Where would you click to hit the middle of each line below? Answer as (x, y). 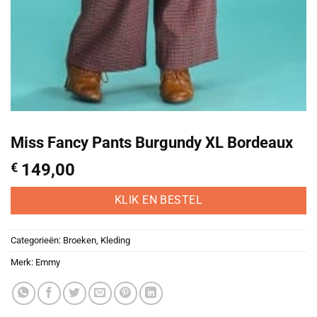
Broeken (80, 240)
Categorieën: (37, 240)
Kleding (115, 240)
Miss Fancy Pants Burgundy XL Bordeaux (152, 143)
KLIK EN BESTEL (158, 200)
